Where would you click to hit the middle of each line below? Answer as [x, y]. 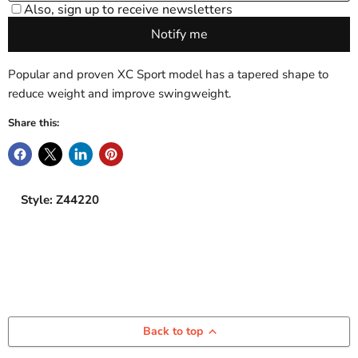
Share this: [34, 123]
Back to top [173, 332]
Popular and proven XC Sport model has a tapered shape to [168, 75]
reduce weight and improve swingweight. [119, 94]
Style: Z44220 [60, 200]
